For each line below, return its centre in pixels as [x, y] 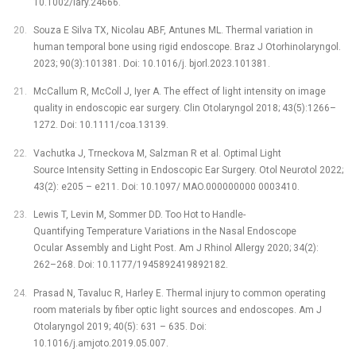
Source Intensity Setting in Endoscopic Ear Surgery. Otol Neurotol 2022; [188, 170]
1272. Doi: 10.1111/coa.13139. [101, 125]
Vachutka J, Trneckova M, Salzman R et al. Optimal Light [157, 153]
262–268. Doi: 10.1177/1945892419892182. [130, 265]
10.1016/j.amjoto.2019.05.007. [101, 343]
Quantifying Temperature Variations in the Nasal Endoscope [164, 232]
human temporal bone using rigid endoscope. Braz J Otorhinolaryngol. [187, 47]
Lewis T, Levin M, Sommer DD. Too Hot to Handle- [139, 215]
